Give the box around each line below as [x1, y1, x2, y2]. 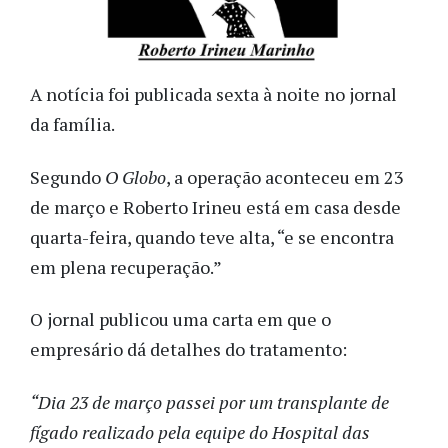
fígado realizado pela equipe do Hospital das [30, 419, 370, 444]
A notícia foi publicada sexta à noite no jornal [30, 82, 397, 107]
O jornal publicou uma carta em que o [30, 307, 331, 332]
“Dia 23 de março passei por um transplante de [30, 389, 389, 414]
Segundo [30, 164, 105, 189]
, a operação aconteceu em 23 [166, 164, 404, 189]
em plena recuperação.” [30, 254, 225, 279]
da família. [30, 112, 115, 137]
